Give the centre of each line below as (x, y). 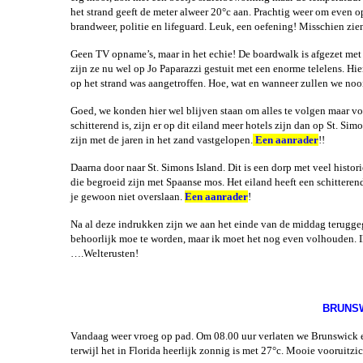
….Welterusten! (186, 253)
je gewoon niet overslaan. (128, 196)
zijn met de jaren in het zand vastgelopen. (162, 140)
